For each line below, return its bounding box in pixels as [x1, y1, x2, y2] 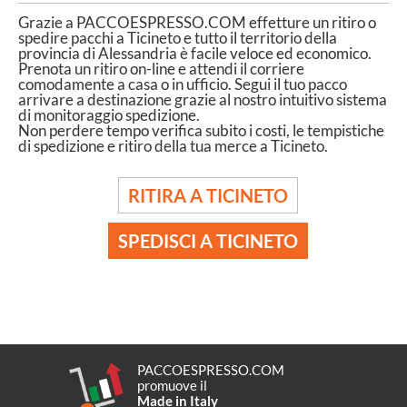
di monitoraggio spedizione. [18, 106, 200, 124]
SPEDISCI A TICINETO [118, 230, 298, 252]
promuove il [137, 377, 208, 394]
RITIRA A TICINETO [128, 184, 288, 206]
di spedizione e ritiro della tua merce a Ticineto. [18, 137, 328, 155]
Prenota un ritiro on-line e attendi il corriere [18, 60, 304, 78]
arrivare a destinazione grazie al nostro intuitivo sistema [18, 91, 387, 109]
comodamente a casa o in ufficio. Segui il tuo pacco [18, 75, 347, 94]
